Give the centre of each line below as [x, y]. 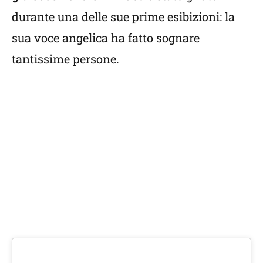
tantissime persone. [65, 58]
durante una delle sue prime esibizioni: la [123, 16]
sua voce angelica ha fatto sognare [106, 37]
